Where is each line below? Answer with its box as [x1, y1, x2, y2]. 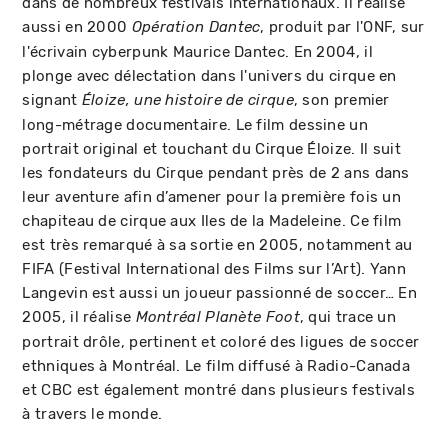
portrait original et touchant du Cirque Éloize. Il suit [22, 140, 401, 158]
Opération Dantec [131, 19, 261, 36]
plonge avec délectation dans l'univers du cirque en [22, 67, 397, 85]
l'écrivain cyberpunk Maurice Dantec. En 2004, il [22, 43, 373, 61]
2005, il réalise [22, 308, 136, 326]
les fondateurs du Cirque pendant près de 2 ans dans [22, 164, 410, 182]
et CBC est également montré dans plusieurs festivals [22, 381, 416, 399]
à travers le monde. [22, 405, 163, 423]
